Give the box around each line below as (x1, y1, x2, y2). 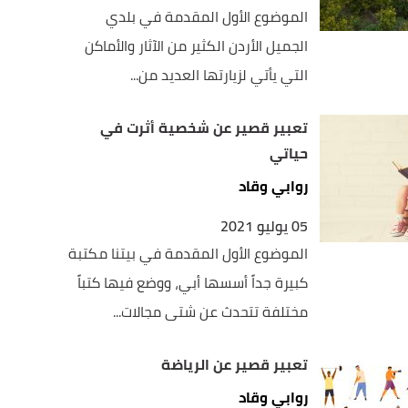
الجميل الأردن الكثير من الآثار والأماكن (85, 32, 309, 59)
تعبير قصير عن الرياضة (161, 351, 309, 378)
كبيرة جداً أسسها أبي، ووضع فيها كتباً (77, 269, 309, 296)
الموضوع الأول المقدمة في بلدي (106, 3, 309, 30)
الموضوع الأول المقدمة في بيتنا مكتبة (68, 240, 309, 267)
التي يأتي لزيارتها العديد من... (130, 61, 309, 88)
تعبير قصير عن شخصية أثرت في (100, 114, 309, 141)
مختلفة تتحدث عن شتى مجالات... (113, 298, 309, 325)
